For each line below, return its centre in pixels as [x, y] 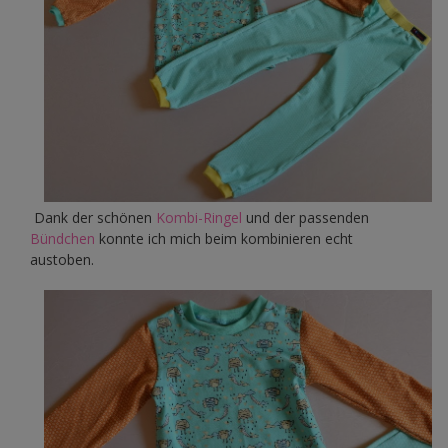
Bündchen [62, 239]
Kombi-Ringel [199, 218]
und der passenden [305, 218]
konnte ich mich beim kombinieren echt [224, 239]
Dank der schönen [93, 218]
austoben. [62, 260]
